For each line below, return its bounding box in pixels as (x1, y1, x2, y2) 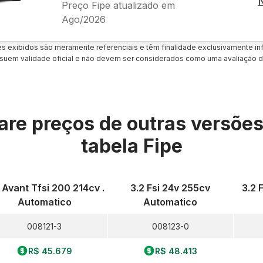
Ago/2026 (61, 13, 106, 25)
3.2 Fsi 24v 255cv (130, 182, 211, 194)
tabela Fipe (80, 134, 183, 157)
